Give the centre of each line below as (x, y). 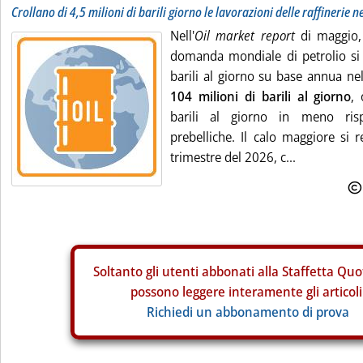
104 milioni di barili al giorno (261, 96)
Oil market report (245, 36)
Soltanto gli (127, 271)
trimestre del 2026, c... (233, 157)
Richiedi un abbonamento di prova (248, 312)
